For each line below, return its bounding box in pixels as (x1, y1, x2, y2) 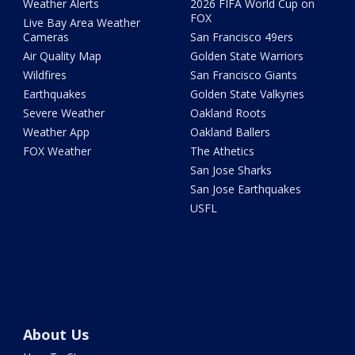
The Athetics (189, 143, 254, 159)
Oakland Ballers (189, 124, 270, 140)
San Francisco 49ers (189, 29, 293, 45)
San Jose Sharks (189, 162, 272, 178)
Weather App (23, 124, 90, 140)
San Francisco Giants (189, 67, 297, 83)
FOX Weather (23, 143, 92, 159)
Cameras (23, 29, 70, 45)
